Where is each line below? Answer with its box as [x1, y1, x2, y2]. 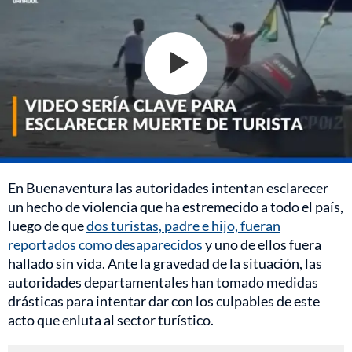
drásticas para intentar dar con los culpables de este [8, 291, 320, 310]
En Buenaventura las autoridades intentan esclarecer [8, 178, 328, 196]
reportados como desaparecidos [8, 235, 203, 253]
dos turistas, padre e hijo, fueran [86, 216, 280, 234]
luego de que [8, 216, 86, 234]
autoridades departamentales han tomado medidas [8, 273, 318, 291]
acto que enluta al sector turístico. [8, 310, 214, 328]
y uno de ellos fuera [203, 235, 321, 253]
